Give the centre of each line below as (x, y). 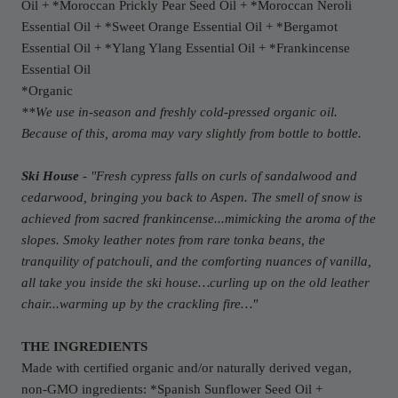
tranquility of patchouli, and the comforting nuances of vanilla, (196, 262)
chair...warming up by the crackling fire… (137, 304)
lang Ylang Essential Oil (188, 48)
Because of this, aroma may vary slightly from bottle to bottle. (191, 134)
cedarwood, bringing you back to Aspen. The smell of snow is (192, 198)
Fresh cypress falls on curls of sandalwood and (227, 176)
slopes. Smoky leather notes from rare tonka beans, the (173, 240)
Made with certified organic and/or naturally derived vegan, (187, 368)
